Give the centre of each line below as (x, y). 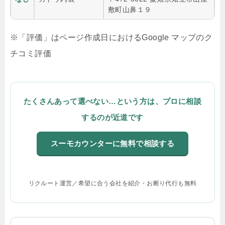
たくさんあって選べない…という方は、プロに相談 (113, 101)
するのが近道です (113, 117)
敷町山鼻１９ (130, 9)
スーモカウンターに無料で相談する (113, 143)
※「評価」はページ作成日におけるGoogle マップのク (111, 37)
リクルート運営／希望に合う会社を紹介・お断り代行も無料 (113, 183)
